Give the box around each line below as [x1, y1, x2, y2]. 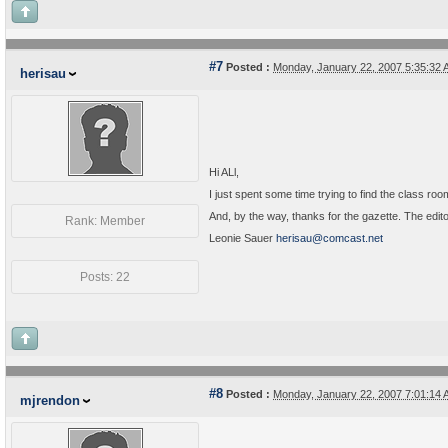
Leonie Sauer [209, 232, 276, 244]
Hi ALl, [209, 166, 239, 178]
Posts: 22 [80, 270, 130, 284]
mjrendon [20, 393, 80, 408]
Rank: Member [65, 214, 145, 228]
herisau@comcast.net [276, 232, 383, 244]
